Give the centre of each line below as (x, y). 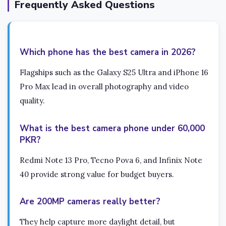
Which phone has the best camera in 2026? (108, 52)
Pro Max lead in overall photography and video (104, 86)
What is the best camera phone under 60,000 (112, 128)
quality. (32, 100)
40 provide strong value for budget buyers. (97, 174)
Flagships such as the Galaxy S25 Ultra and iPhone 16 (114, 72)
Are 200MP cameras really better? (90, 202)
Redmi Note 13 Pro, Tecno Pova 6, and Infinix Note (111, 160)
